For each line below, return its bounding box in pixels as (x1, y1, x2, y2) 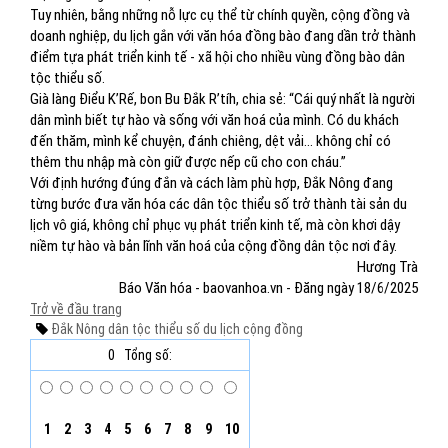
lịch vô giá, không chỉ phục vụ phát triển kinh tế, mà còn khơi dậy (30, 216, 400, 234)
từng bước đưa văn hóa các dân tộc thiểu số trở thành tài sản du (30, 195, 407, 213)
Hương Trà (357, 258, 418, 276)
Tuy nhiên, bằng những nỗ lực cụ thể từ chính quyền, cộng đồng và (30, 6, 410, 24)
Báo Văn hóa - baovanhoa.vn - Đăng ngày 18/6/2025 (119, 279, 418, 297)
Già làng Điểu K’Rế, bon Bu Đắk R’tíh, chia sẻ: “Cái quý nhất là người (30, 90, 415, 108)
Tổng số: (124, 347, 172, 363)
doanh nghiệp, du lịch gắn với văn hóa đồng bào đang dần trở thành (30, 27, 416, 45)
